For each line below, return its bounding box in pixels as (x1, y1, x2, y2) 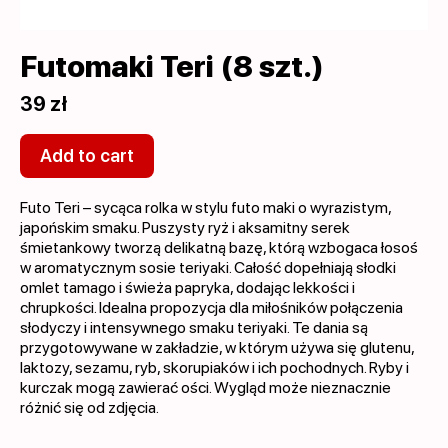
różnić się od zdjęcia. (20, 398, 159, 417)
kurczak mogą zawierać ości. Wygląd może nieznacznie (20, 378, 391, 397)
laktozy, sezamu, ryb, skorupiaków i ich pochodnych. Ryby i (20, 358, 409, 377)
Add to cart (40, 145, 134, 166)
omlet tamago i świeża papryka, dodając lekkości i (20, 278, 355, 297)
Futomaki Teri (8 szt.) (20, 48, 324, 84)
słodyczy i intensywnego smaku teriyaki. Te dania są (20, 318, 368, 337)
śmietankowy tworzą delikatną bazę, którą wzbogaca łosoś (20, 238, 418, 257)
